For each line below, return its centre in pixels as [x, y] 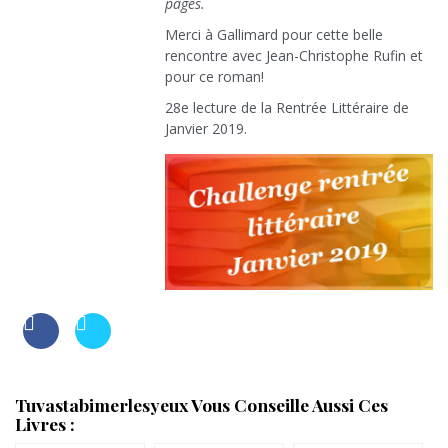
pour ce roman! [214, 77]
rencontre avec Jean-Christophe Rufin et [294, 56]
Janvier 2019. [206, 129]
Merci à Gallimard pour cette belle [274, 35]
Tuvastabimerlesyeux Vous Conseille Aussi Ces [201, 405]
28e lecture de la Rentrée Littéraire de [287, 108]
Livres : [45, 424]
